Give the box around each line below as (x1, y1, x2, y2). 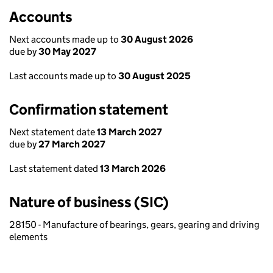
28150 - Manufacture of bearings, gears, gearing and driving (9, 219, 260, 230)
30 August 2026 (121, 34, 193, 45)
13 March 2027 (97, 126, 162, 138)
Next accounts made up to (9, 34, 121, 45)
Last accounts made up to (9, 70, 118, 82)
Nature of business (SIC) (9, 193, 169, 211)
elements (9, 231, 48, 243)
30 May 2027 (38, 46, 96, 57)
